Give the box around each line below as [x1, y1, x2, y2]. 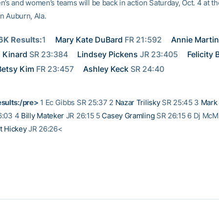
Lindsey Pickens [77, 49, 138, 59]
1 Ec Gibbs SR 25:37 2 [38, 98, 115, 107]
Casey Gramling [102, 111, 155, 120]
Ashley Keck [83, 64, 129, 74]
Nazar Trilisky [115, 98, 160, 107]
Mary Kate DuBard [55, 35, 123, 44]
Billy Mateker [21, 111, 65, 120]
